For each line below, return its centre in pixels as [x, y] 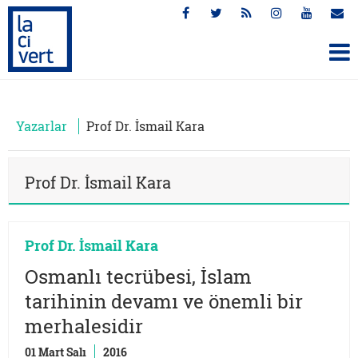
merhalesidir [84, 326]
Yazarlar [42, 126]
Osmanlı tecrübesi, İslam [138, 276]
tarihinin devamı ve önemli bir [164, 301]
